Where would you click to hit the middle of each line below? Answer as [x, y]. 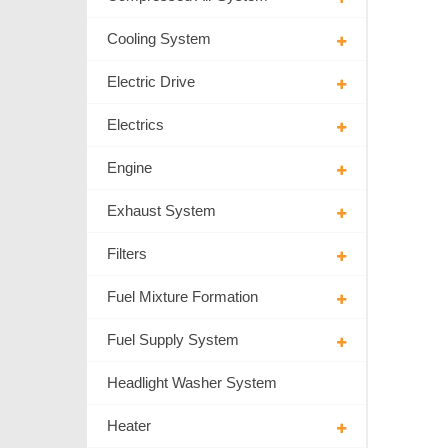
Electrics [135, 125]
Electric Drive [151, 82]
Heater [129, 426]
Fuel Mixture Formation [182, 297]
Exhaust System [161, 211]
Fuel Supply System [173, 340]
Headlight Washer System [192, 383]
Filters [127, 254]
